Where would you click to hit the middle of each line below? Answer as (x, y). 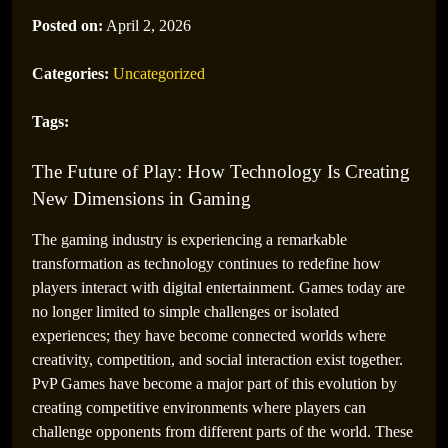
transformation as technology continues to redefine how (206, 263)
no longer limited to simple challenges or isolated (185, 311)
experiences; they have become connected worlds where (209, 335)
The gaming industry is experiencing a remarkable (189, 239)
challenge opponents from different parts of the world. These (222, 431)
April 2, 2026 (147, 25)
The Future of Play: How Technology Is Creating (221, 171)
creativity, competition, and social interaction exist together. (217, 359)
